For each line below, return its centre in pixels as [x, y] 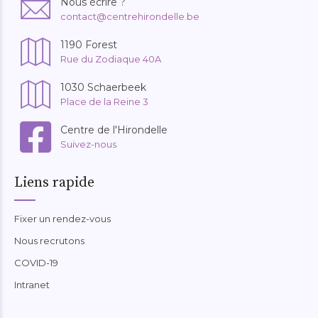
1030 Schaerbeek [103, 87]
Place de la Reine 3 [104, 101]
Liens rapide [54, 182]
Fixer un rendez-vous [62, 218]
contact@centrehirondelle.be [130, 16]
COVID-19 [36, 262]
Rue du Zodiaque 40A [111, 59]
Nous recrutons [49, 240]
